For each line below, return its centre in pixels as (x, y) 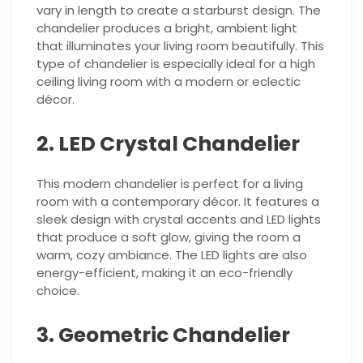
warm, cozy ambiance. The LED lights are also (172, 254)
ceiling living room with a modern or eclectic (169, 81)
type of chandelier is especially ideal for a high (176, 63)
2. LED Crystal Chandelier (168, 143)
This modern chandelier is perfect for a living (170, 183)
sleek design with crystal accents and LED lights (179, 219)
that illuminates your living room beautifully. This (180, 45)
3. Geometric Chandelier (163, 335)
